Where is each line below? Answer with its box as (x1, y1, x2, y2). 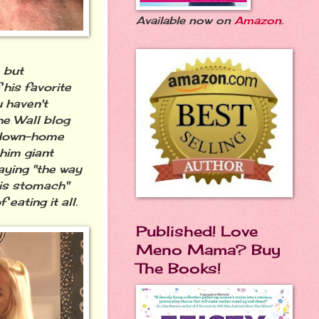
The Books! (136, 259, 221, 277)
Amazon (234, 14, 281, 27)
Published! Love (136, 222, 258, 240)
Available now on (136, 14, 234, 27)
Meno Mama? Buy (136, 241, 281, 258)
